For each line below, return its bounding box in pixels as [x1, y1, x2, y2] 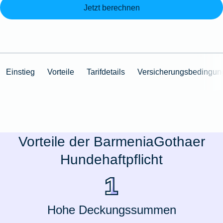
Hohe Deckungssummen [47, 203, 176, 217]
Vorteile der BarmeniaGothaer [18, 133, 205, 150]
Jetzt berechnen [83, 2, 140, 12]
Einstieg [6, 67, 35, 76]
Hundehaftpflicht [60, 151, 163, 168]
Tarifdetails [87, 67, 125, 76]
